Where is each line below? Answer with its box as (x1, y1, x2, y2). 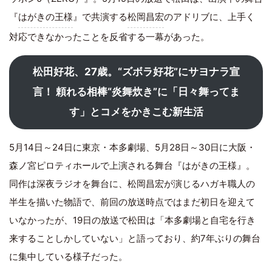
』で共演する (73, 11, 127, 22)
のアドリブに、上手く (164, 11, 255, 22)
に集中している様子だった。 (9, 250, 127, 262)
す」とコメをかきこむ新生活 (69, 106, 203, 118)
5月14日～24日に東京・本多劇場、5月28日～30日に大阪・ (9, 141, 256, 153)
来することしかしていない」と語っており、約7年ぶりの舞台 (9, 232, 260, 244)
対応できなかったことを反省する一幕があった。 (9, 31, 209, 42)
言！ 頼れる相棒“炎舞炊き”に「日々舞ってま (32, 86, 240, 98)
